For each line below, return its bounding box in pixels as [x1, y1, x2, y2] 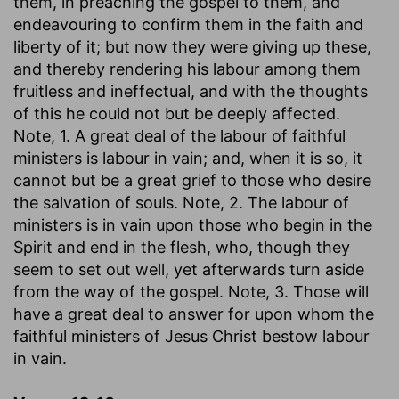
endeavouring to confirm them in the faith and [13, 14, 363, 34]
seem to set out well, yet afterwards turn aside [13, 259, 364, 279]
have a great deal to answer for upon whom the [13, 304, 374, 323]
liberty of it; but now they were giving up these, [13, 37, 371, 56]
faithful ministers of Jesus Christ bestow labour [13, 326, 370, 346]
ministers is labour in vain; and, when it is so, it [13, 148, 362, 167]
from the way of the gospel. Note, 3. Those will [13, 281, 369, 301]
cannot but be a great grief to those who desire [13, 170, 371, 190]
